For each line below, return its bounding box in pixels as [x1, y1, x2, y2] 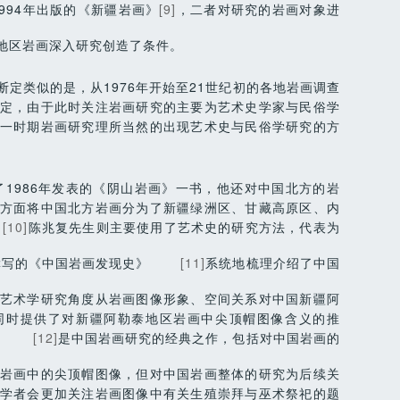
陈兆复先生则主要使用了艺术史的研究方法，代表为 [28, 218, 340, 236]
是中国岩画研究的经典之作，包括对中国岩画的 [57, 329, 340, 346]
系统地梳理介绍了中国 [205, 254, 340, 271]
